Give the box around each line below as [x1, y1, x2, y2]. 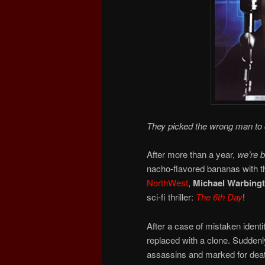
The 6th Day [196, 190, 243, 203]
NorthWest [147, 176, 188, 189]
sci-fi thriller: [147, 190, 196, 203]
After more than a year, [147, 148, 237, 161]
